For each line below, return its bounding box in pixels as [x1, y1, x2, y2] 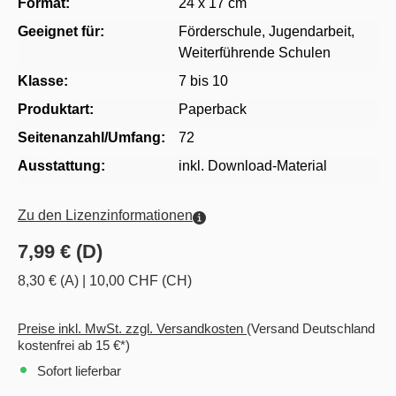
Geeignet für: [18, 24, 104, 40]
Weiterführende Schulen [179, 45, 331, 61]
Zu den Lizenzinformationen [18, 208, 193, 224]
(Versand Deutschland [247, 321, 375, 337]
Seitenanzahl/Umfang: [18, 130, 165, 146]
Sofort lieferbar [34, 363, 121, 379]
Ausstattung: [18, 158, 105, 174]
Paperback [179, 102, 247, 118]
